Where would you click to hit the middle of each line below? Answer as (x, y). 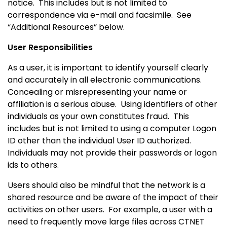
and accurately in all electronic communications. (105, 80)
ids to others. (33, 165)
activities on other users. (56, 209)
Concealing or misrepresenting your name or (97, 92)
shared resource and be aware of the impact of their (113, 197)
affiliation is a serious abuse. (62, 104)
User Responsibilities (50, 47)
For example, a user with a (160, 209)
